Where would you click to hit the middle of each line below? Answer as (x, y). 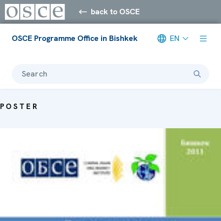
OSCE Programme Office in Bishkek (75, 38)
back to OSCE (115, 11)
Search (35, 74)
